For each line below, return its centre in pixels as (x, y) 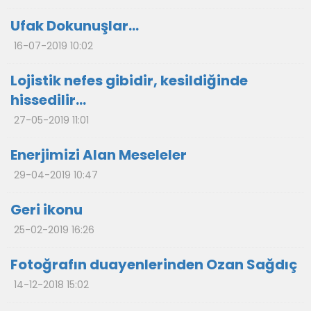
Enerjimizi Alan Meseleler (99, 155)
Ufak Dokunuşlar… (75, 26)
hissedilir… (48, 100)
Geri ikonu (47, 210)
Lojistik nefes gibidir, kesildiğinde (129, 81)
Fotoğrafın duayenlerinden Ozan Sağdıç (154, 264)
